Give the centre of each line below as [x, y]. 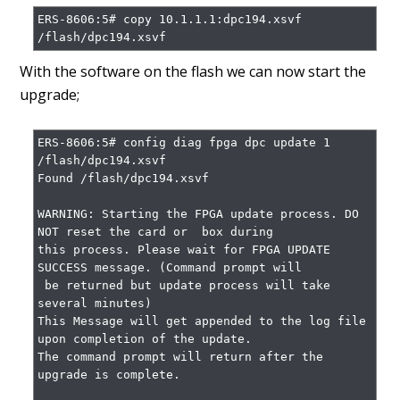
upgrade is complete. [109, 375]
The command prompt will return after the [181, 357]
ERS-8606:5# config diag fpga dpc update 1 [184, 142]
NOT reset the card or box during [156, 232]
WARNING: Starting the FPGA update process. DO [199, 214]
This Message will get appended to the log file [202, 321]
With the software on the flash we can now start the [193, 71]
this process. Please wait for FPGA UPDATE [184, 250]
